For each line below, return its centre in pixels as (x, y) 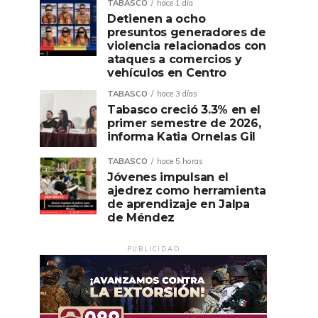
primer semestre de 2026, (184, 123)
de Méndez (141, 218)
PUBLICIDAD (153, 249)
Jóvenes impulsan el (168, 177)
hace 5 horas (180, 161)
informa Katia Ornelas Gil (181, 137)
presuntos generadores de (187, 32)
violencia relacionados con (187, 46)
